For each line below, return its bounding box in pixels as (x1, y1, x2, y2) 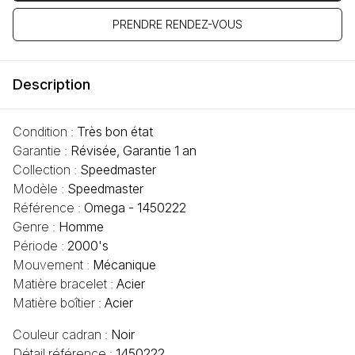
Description (13, 76, 90, 94)
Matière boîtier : (13, 295, 105, 311)
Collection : (13, 162, 80, 178)
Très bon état (77, 124, 153, 140)
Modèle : (13, 181, 67, 197)
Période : (13, 238, 67, 254)
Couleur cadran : (13, 326, 111, 343)
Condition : (13, 124, 77, 140)
